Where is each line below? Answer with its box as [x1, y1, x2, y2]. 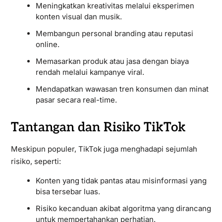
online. [35, 40, 59, 49]
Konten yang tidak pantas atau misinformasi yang [35, 176, 207, 185]
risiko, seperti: [10, 157, 61, 166]
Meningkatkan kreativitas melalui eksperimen [35, 1, 194, 10]
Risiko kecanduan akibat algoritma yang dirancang [35, 204, 211, 213]
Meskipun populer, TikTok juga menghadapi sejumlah [10, 144, 197, 154]
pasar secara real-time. [35, 95, 117, 105]
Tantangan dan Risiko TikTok [10, 119, 186, 135]
